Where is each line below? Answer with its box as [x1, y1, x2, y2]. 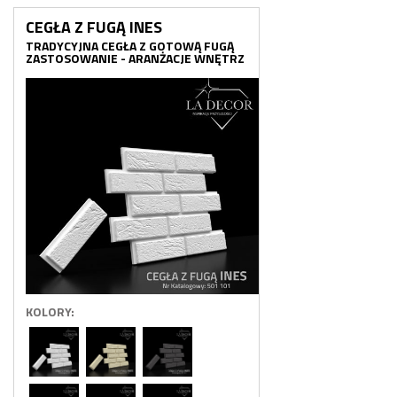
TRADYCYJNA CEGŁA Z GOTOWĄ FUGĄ [26, 36, 234, 56]
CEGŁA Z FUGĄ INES [26, 15, 162, 40]
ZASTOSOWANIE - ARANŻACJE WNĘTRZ [26, 49, 245, 68]
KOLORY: [26, 302, 74, 322]
